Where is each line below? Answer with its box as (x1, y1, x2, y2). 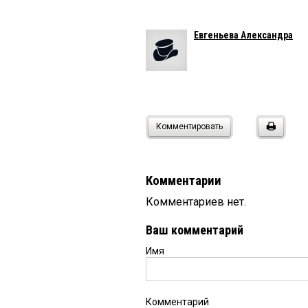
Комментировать (156, 122, 223, 131)
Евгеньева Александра (194, 30, 293, 41)
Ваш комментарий (146, 223, 243, 237)
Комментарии (146, 173, 221, 188)
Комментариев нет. (146, 195, 246, 208)
